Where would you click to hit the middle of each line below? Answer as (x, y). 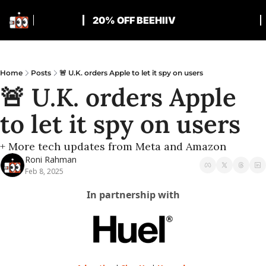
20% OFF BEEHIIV (134, 20)
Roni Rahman (51, 159)
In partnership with (133, 195)
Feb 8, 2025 (44, 171)
